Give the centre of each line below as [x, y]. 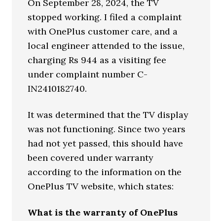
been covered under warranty [91, 158]
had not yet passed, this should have [106, 143]
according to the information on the [105, 172]
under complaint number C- [88, 74]
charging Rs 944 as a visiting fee [97, 60]
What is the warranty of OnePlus [103, 212]
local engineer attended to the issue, [106, 46]
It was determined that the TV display [108, 115]
